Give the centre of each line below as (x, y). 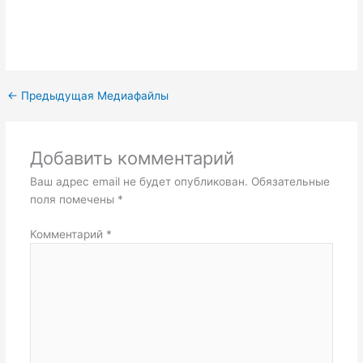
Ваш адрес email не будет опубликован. (139, 181)
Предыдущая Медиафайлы (94, 96)
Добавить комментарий (132, 158)
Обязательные (290, 181)
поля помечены (73, 199)
